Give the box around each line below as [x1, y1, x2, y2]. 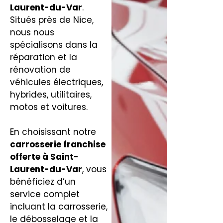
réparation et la [9, 51, 77, 63]
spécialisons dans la [9, 38, 98, 51]
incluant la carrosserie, [9, 201, 108, 213]
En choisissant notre [9, 126, 96, 138]
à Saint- [40, 151, 79, 163]
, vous [82, 163, 107, 176]
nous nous [9, 26, 54, 38]
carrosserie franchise [9, 138, 106, 151]
